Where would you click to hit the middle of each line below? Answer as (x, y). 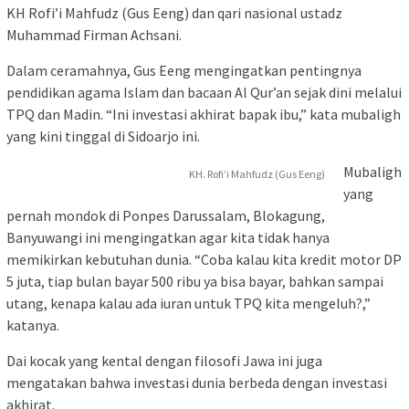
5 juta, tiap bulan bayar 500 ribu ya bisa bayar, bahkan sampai (195, 281)
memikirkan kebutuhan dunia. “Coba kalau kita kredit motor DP (204, 259)
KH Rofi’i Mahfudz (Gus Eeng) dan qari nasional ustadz (174, 12)
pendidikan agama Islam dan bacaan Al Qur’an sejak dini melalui (204, 92)
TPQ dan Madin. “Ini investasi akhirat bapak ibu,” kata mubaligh (204, 114)
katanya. (33, 325)
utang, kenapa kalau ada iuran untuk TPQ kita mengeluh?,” (189, 303)
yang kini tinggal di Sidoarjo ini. (103, 136)
